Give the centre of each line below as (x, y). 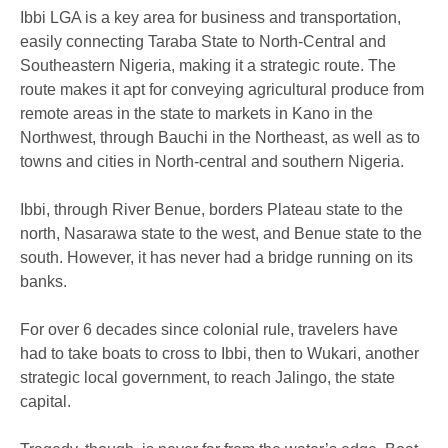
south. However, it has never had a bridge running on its (216, 257)
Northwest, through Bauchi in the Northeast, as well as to (220, 137)
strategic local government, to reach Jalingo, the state (207, 377)
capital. (45, 401)
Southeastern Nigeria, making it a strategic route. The (208, 65)
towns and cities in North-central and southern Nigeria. (212, 161)
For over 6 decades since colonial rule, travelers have (209, 329)
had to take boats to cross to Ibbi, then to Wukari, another (219, 353)
